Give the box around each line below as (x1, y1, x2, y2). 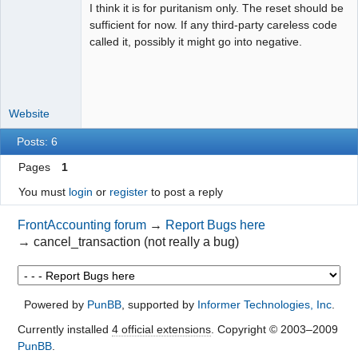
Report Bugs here (165, 217, 266, 232)
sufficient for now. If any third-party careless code (89, 18, 337, 32)
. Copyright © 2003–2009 (210, 323, 338, 336)
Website (9, 106, 50, 120)
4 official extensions (111, 323, 211, 336)
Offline (21, 19, 52, 32)
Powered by (23, 298, 87, 312)
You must (18, 185, 69, 199)
